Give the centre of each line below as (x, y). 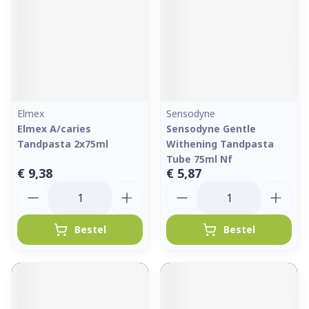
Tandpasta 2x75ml (63, 144)
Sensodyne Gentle (211, 129)
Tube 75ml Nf (199, 159)
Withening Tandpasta (220, 144)
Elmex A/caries (54, 129)
